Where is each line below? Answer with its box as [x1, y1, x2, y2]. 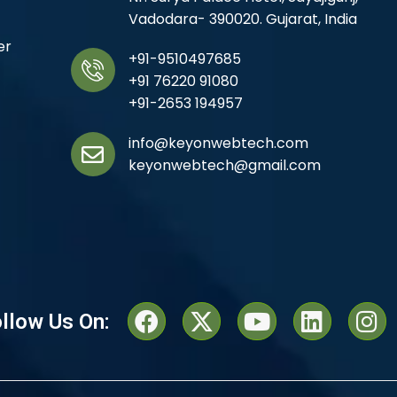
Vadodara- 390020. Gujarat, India [128, 9, 357, 30]
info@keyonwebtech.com [128, 133, 308, 154]
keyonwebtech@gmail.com [128, 155, 321, 176]
